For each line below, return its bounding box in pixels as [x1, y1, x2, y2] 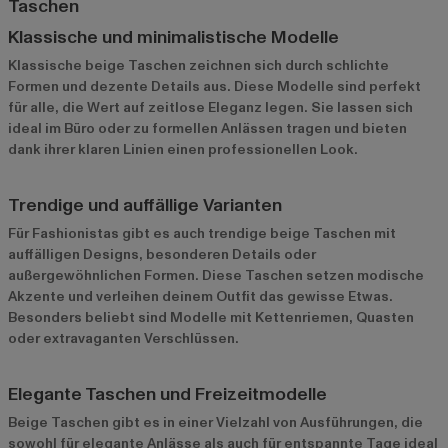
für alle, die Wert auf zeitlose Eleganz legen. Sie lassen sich [8, 97, 413, 117]
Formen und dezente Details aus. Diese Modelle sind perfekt [8, 76, 421, 96]
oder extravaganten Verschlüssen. [8, 328, 239, 348]
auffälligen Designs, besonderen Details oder [8, 244, 316, 264]
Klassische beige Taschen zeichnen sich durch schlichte [8, 55, 389, 75]
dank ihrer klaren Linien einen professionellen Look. [8, 139, 358, 159]
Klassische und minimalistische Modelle [8, 24, 339, 50]
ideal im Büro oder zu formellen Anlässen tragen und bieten [8, 118, 407, 138]
